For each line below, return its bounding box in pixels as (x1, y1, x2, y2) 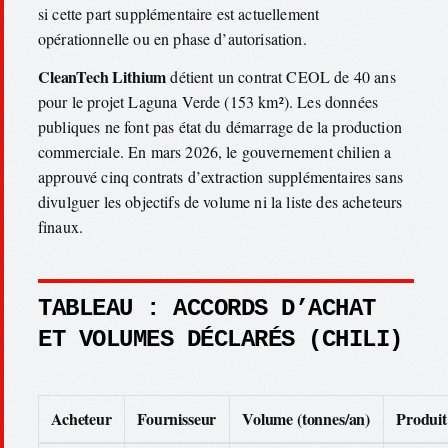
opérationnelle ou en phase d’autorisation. (38, 28, 307, 50)
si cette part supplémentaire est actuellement (38, 3, 320, 25)
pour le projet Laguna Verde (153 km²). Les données (38, 90, 379, 112)
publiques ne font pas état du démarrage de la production (38, 115, 402, 137)
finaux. (38, 215, 84, 237)
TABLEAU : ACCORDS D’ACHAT (38, 294, 376, 322)
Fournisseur (137, 406, 217, 430)
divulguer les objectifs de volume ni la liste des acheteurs (38, 190, 403, 212)
